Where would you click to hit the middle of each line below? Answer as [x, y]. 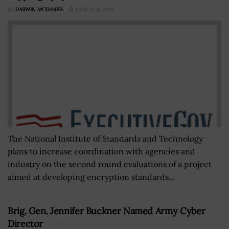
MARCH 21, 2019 [94, 9]
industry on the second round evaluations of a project [110, 164]
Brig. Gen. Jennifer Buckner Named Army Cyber [107, 211]
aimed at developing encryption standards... [91, 177]
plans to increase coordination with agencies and [101, 151]
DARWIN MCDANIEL [40, 9]
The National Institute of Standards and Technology [105, 138]
